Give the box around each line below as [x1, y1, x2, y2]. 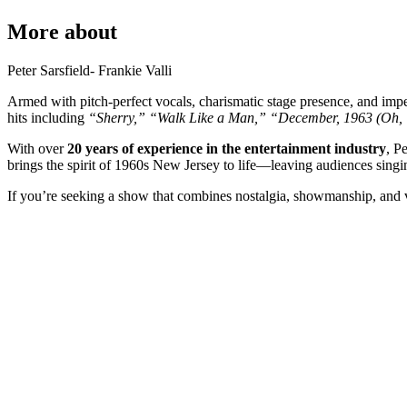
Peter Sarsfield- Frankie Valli [7, 62, 172, 78]
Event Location [98, 348, 186, 364]
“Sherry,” [88, 109, 145, 125]
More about [7, 20, 117, 45]
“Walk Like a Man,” [149, 109, 266, 125]
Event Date [98, 295, 163, 312]
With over [7, 140, 67, 156]
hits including [7, 109, 88, 125]
